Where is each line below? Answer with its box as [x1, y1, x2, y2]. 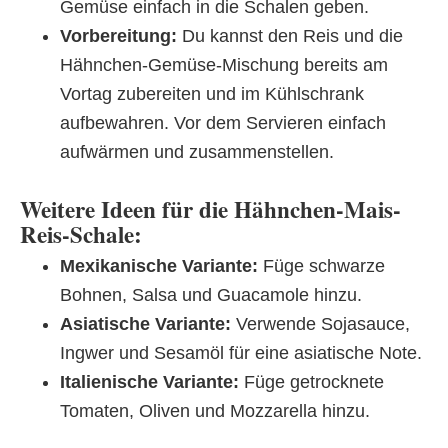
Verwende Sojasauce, [231, 313, 410, 334]
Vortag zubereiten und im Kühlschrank [60, 83, 364, 104]
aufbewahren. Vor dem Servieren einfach [60, 112, 386, 133]
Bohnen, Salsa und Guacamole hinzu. [60, 284, 362, 305]
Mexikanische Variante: [60, 255, 258, 276]
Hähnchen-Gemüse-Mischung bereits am [60, 54, 388, 75]
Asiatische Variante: [60, 313, 231, 334]
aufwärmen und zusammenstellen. [60, 141, 334, 162]
